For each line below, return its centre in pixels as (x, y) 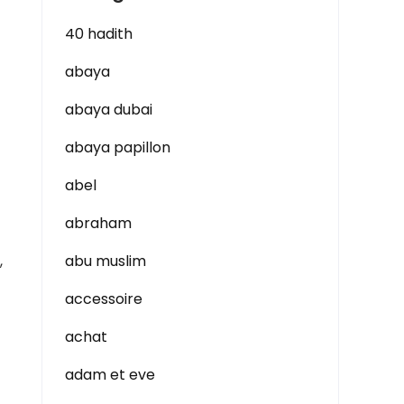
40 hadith (99, 34)
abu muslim (106, 261)
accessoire (104, 299)
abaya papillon (118, 147)
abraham (98, 223)
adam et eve (110, 375)
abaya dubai (109, 110)
